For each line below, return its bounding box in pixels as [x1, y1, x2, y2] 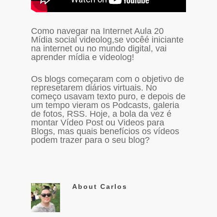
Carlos [97, 183, 127, 191]
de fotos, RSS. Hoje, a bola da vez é [31, 109, 171, 119]
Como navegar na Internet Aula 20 [31, 26, 164, 36]
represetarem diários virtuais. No [31, 83, 157, 93]
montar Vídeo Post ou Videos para [31, 118, 164, 128]
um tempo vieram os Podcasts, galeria [31, 100, 179, 110]
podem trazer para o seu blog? [31, 135, 150, 145]
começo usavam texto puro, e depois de [31, 92, 186, 102]
